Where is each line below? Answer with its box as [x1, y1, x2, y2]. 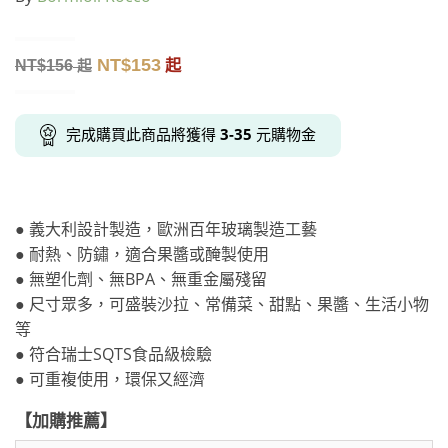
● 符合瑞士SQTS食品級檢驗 [15, 342, 212, 365]
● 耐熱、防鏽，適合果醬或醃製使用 [15, 242, 269, 265]
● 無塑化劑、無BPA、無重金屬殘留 [15, 267, 267, 290]
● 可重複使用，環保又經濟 [15, 367, 205, 390]
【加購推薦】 [15, 408, 117, 432]
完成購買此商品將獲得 [66, 124, 220, 145]
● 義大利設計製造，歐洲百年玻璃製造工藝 [15, 217, 317, 240]
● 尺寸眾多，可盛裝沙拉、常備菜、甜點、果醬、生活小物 [15, 292, 429, 315]
